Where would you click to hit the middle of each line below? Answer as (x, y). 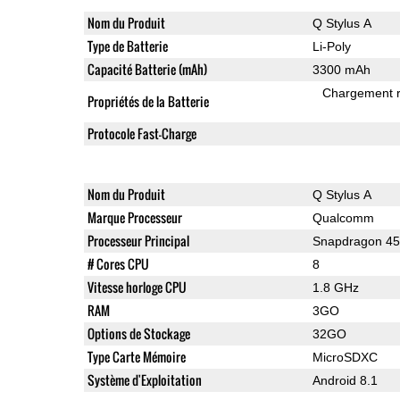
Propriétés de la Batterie (148, 101)
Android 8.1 (345, 380)
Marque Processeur (134, 217)
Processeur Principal (138, 240)
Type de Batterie (127, 46)
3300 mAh (341, 69)
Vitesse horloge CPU (137, 287)
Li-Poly (331, 46)
